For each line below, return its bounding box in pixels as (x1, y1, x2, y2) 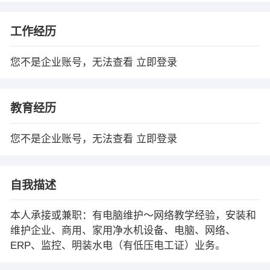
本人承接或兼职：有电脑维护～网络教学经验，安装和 (10, 210, 256, 222)
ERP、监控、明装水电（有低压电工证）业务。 (10, 240, 225, 252)
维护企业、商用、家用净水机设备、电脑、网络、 (10, 225, 236, 237)
